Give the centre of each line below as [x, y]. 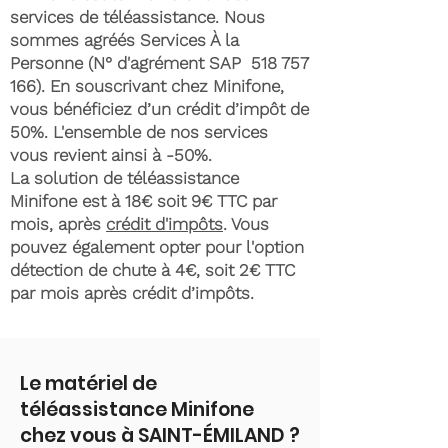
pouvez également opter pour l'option [157, 247]
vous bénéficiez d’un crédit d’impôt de [159, 109]
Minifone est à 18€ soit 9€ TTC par [143, 201]
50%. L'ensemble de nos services [139, 132]
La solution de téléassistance [124, 178]
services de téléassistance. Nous [137, 17]
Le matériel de [88, 383]
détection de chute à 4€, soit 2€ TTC [152, 270]
